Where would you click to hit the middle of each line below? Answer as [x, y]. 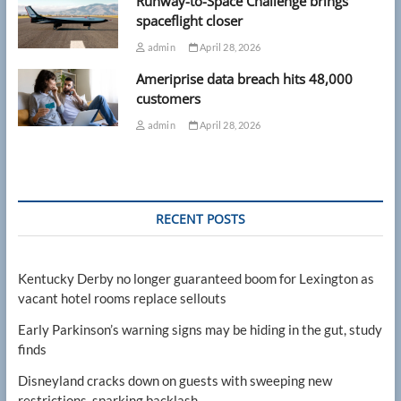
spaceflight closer [190, 21]
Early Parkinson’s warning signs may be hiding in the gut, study [200, 330]
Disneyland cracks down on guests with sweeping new [175, 381]
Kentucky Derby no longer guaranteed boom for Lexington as [196, 279]
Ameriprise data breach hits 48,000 [245, 79]
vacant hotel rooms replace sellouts [122, 299]
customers [169, 99]
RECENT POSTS [200, 219]
